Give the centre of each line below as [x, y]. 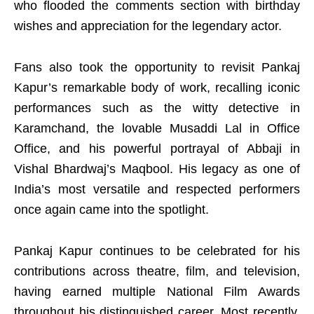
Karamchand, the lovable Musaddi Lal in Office [157, 129]
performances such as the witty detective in [157, 108]
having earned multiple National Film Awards [157, 292]
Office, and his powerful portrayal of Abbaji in [157, 149]
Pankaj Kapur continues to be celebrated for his [157, 251]
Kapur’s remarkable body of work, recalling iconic [157, 88]
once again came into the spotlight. [111, 210]
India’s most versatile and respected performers [157, 190]
